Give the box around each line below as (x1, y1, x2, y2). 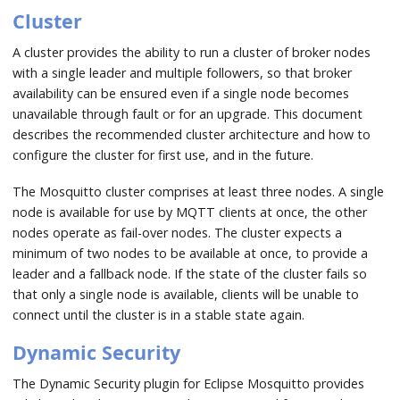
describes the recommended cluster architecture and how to (12, 125, 371, 143)
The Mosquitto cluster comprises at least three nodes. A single (12, 182, 385, 200)
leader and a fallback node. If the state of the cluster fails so (12, 264, 368, 282)
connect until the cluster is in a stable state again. (12, 305, 305, 323)
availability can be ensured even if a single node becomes (12, 84, 350, 102)
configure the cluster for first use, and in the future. (12, 146, 314, 163)
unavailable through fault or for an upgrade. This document (12, 104, 363, 122)
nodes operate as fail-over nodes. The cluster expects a (12, 223, 343, 241)
